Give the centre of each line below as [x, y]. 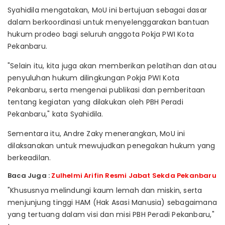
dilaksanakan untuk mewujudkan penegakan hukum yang [111, 145]
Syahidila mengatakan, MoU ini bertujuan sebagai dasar [107, 10]
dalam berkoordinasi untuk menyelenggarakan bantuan [108, 22]
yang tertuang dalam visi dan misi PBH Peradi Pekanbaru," [111, 214]
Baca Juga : [30, 175]
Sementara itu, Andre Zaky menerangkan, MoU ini [96, 133]
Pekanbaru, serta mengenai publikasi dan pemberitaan [106, 90]
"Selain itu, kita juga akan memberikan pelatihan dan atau [112, 66]
